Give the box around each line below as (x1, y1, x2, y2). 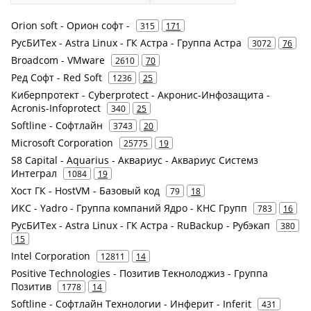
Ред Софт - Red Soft (11, 70, 102, 84)
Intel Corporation (11, 249, 90, 262)
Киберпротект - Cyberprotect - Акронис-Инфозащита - (11, 87, 270, 101)
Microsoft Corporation (11, 135, 113, 149)
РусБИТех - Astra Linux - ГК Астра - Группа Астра (11, 35, 242, 49)
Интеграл (11, 166, 57, 180)
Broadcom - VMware (11, 53, 105, 67)
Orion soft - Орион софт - (11, 18, 130, 32)
